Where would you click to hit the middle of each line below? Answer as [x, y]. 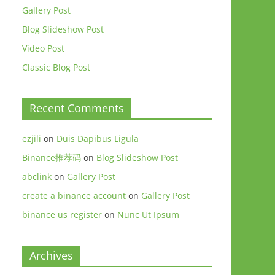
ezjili [32, 138]
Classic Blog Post [56, 67]
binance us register [62, 215]
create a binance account [74, 196]
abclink [37, 176]
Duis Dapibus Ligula [98, 138]
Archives [51, 255]
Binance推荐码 [52, 157]
